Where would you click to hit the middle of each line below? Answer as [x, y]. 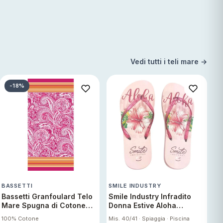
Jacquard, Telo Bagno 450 [49, 215]
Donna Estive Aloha [143, 206]
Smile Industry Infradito [150, 197]
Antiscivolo [128, 215]
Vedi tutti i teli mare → [169, 61]
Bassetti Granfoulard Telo [47, 197]
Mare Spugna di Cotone [43, 206]
